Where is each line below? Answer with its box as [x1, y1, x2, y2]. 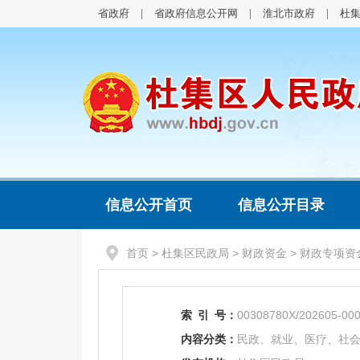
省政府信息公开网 [154, 7, 238, 19]
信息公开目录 [237, 197, 325, 213]
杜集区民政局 [162, 247, 229, 260]
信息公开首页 [104, 197, 192, 213]
